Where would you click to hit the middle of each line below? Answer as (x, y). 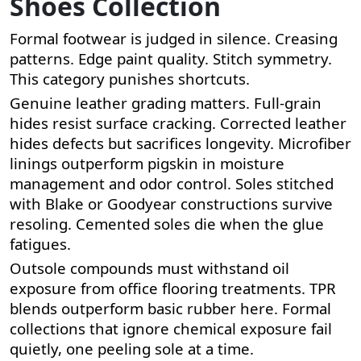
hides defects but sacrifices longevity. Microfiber (180, 143)
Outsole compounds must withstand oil (149, 268)
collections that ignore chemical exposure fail (171, 328)
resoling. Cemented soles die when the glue (167, 223)
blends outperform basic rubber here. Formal (170, 308)
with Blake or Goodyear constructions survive (171, 203)
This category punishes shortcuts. (130, 78)
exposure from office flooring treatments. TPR (173, 288)
